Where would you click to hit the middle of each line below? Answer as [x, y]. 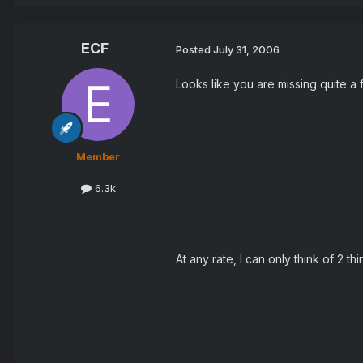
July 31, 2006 [246, 49]
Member [98, 157]
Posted [194, 49]
